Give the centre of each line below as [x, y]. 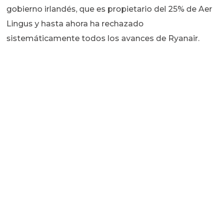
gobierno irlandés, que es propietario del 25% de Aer [109, 9]
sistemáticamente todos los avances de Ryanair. [103, 39]
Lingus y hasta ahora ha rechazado [75, 24]
